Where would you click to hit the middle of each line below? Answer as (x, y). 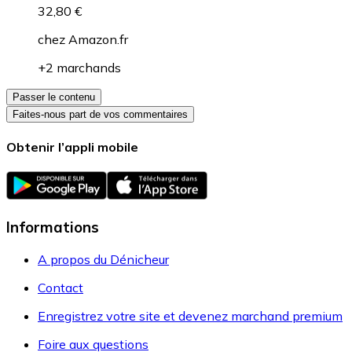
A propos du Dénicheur (103, 259)
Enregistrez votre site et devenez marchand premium (190, 315)
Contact (60, 287)
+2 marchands (79, 67)
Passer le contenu (54, 97)
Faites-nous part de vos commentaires (100, 114)
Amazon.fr (98, 39)
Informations (53, 227)
